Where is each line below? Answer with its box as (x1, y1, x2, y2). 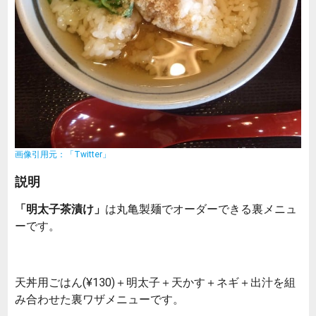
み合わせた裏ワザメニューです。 (15, 291, 184, 306)
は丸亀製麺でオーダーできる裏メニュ (105, 201, 297, 216)
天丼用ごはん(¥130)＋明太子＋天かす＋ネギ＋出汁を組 (15, 274, 296, 289)
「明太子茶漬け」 (15, 201, 105, 216)
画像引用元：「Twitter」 (15, 149, 111, 159)
